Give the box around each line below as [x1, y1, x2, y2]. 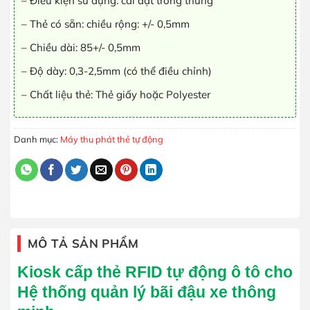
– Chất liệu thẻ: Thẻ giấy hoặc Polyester [21, 88, 210, 101]
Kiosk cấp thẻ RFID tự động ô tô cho [17, 262, 293, 281]
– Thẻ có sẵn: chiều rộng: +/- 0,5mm [21, 17, 190, 30]
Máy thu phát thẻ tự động [60, 134, 163, 145]
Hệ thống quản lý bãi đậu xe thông [17, 282, 276, 301]
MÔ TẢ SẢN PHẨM [28, 235, 139, 250]
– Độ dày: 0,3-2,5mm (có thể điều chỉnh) [21, 64, 212, 77]
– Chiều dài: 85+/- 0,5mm [21, 41, 140, 54]
